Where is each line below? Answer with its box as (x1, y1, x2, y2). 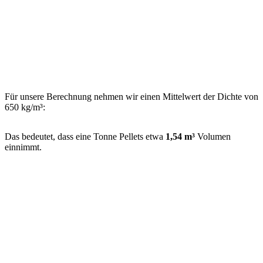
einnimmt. (5, 142, 42, 153)
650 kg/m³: (5, 102, 45, 113)
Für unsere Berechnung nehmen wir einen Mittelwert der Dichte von (5, 92, 258, 102)
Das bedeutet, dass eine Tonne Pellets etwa (5, 131, 163, 142)
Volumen (195, 131, 231, 142)
